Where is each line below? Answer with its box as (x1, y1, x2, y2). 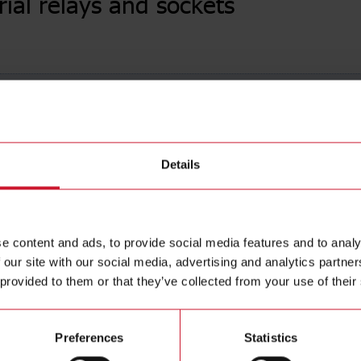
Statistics (244, 330, 297, 345)
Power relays (193, 334, 274, 354)
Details (160, 157, 201, 172)
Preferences (55, 330, 124, 345)
